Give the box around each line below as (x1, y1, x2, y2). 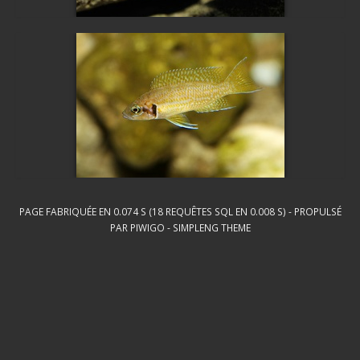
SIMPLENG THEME (172, 221, 251, 235)
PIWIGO (129, 221, 165, 235)
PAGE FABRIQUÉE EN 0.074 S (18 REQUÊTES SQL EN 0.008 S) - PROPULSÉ (18, 205, 342, 219)
